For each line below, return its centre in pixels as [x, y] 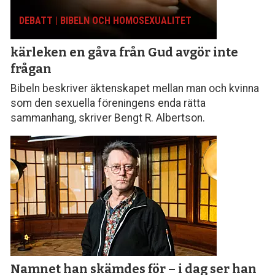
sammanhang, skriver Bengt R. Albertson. [108, 118]
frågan [31, 69]
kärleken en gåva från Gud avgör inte [125, 52]
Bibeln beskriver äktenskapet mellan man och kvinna [135, 88]
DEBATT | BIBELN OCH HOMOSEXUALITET [106, 21]
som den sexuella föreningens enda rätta [108, 103]
